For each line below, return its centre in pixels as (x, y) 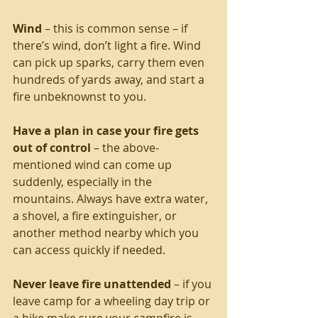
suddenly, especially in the (84, 181)
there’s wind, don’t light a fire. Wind (108, 45)
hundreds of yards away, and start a (110, 79)
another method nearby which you (107, 232)
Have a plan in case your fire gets (107, 130)
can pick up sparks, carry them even (110, 62)
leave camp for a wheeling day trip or (113, 301)
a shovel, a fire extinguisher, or (96, 215)
